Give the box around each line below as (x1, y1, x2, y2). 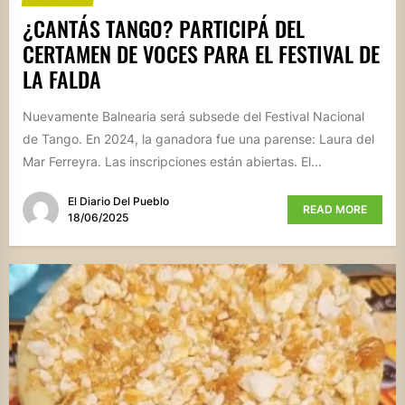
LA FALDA (23, 61, 101, 95)
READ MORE (303, 202, 367, 217)
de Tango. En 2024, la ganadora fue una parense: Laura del (23, 130, 374, 146)
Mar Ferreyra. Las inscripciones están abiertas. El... (23, 153, 322, 169)
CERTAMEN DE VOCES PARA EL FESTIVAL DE (23, 36, 380, 70)
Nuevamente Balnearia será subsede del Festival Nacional (23, 108, 364, 124)
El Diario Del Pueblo (68, 194, 169, 209)
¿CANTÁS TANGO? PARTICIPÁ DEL (23, 11, 305, 44)
